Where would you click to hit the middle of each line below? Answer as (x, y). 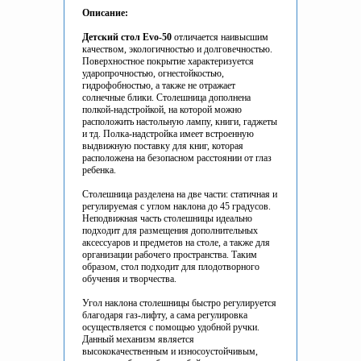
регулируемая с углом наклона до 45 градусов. (176, 207)
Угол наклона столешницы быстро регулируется (179, 303)
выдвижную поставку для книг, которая (163, 146)
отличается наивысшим (220, 37)
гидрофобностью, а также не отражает (159, 86)
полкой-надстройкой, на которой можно (162, 110)
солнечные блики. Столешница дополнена (166, 98)
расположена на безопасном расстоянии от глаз (177, 158)
